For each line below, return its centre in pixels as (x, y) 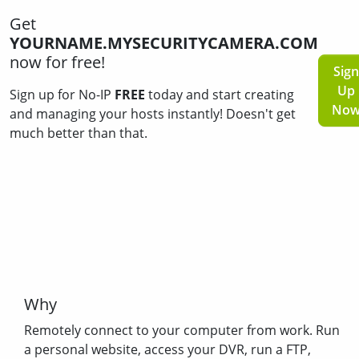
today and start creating (220, 94)
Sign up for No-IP (62, 94)
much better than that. (79, 133)
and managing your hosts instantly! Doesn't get (153, 113)
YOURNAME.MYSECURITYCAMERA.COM (164, 42)
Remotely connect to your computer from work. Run (182, 330)
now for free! (57, 62)
